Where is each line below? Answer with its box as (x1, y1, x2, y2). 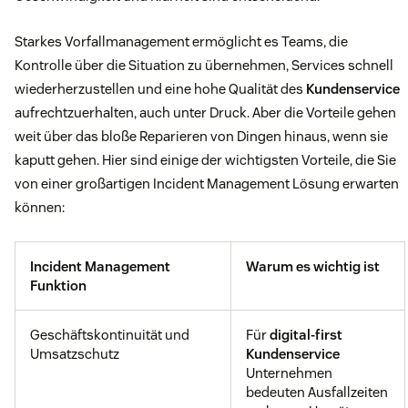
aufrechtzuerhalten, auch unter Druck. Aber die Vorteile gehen (15, 104, 396, 122)
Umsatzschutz (30, 345, 119, 363)
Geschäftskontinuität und (30, 326, 189, 344)
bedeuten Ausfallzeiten (246, 383, 388, 402)
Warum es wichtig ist (246, 258, 380, 276)
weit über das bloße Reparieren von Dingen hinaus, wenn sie (15, 127, 388, 146)
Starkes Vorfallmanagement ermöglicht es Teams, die (15, 33, 348, 51)
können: (15, 199, 65, 217)
